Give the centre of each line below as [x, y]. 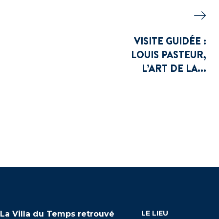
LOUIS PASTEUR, [168, 55]
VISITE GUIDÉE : [170, 41]
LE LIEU [155, 213]
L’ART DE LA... [174, 68]
